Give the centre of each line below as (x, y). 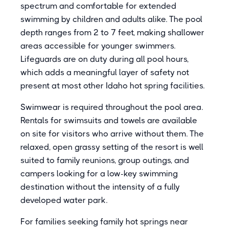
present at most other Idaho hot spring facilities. (112, 86)
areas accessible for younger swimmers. (98, 46)
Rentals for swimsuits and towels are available (109, 120)
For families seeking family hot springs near (104, 222)
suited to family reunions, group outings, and (105, 160)
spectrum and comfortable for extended (98, 6)
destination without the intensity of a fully (100, 187)
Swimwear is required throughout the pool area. (112, 107)
